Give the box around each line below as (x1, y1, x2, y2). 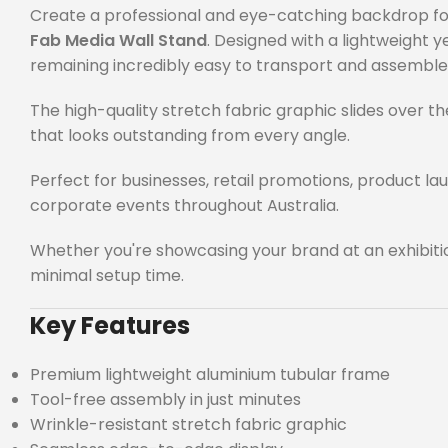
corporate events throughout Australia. (30, 193, 339, 217)
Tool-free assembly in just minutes (30, 387, 301, 411)
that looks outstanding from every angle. (30, 123, 350, 147)
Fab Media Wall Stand (30, 28, 207, 52)
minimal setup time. (30, 263, 184, 287)
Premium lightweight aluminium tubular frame (30, 362, 390, 386)
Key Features (30, 308, 190, 342)
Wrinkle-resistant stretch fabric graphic (30, 412, 347, 436)
